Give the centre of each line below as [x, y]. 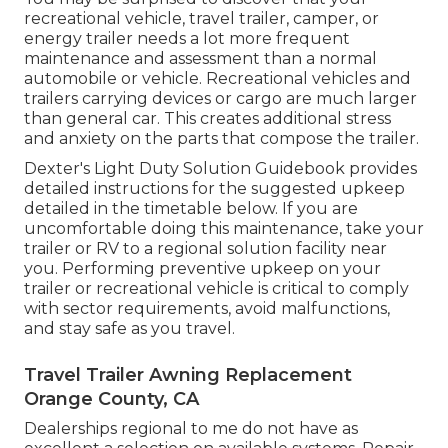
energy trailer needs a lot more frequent [187, 39]
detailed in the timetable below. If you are [191, 209]
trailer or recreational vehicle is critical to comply [216, 289]
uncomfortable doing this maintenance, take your [224, 229]
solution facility [288, 249]
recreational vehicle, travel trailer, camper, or [201, 19]
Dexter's [57, 169]
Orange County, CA [111, 399]
